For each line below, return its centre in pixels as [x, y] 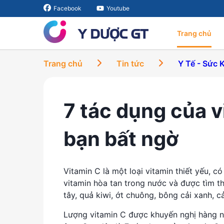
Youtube [118, 8]
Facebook [67, 8]
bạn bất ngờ [121, 139]
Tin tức [130, 63]
